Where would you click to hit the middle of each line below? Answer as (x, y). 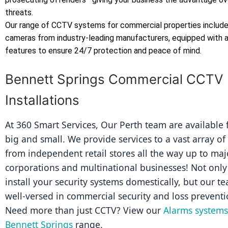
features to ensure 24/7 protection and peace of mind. (103, 50)
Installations (42, 100)
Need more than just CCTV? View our (84, 210)
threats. (19, 12)
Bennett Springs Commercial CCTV (114, 79)
